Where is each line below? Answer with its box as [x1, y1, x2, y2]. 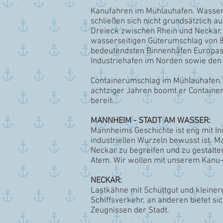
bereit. [91, 96, 114, 106]
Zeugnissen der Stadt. [91, 206, 169, 216]
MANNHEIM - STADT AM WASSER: [91, 116, 211, 126]
